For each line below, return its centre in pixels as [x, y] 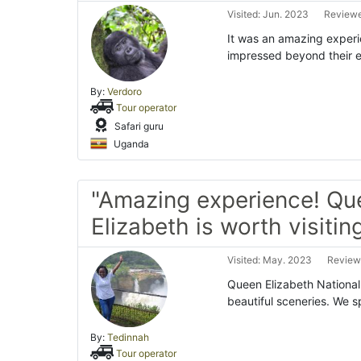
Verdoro [124, 92]
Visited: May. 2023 [270, 260]
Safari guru [138, 126]
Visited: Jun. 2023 [268, 15]
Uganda [130, 144]
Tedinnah [128, 338]
